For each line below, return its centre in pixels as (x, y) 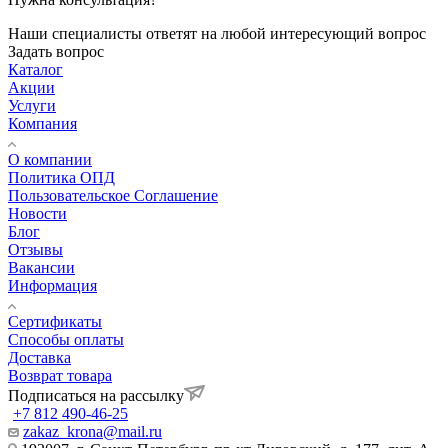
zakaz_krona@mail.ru (92, 431)
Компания (42, 123)
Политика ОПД (61, 177)
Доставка (39, 357)
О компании (50, 159)
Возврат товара (60, 375)
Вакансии (41, 267)
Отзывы (35, 249)
